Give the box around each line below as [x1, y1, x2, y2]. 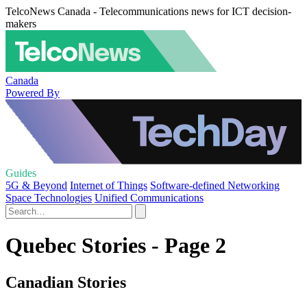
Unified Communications [95, 192, 204, 204]
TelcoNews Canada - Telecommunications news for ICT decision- [5, 5, 291, 17]
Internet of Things [70, 180, 147, 191]
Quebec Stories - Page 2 [5, 233, 226, 258]
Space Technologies [5, 192, 92, 204]
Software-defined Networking [150, 180, 280, 191]
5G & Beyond [5, 180, 67, 191]
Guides [5, 167, 36, 179]
